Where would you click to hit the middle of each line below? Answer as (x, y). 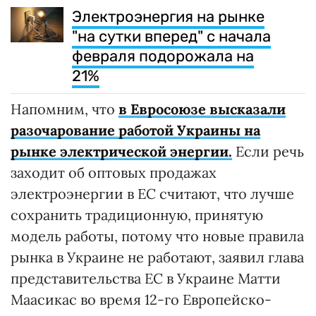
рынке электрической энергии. (121, 151)
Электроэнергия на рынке (168, 16)
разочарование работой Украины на (135, 130)
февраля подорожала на (163, 56)
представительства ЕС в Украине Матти (146, 278)
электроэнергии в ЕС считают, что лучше (152, 193)
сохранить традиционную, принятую (137, 214)
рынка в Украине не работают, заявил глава (157, 257)
